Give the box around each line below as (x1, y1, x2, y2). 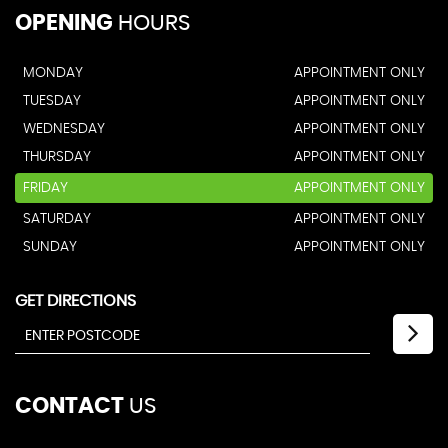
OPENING (15, 11, 113, 34)
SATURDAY (23, 211, 91, 226)
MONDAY (23, 65, 83, 80)
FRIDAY (23, 180, 68, 195)
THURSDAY (23, 149, 91, 164)
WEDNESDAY (23, 121, 105, 136)
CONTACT (15, 394, 124, 417)
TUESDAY (23, 93, 81, 108)
